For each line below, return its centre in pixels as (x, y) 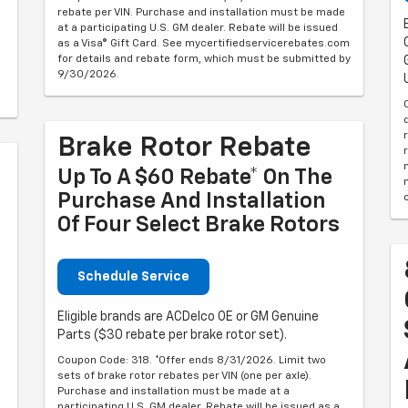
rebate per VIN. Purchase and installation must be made (201, 12)
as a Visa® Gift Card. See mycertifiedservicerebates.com (204, 43)
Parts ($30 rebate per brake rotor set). (172, 335)
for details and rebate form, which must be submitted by (204, 59)
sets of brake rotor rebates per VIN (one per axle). (184, 376)
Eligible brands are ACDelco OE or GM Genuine (188, 316)
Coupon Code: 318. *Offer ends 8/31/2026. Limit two (192, 360)
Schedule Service (133, 276)
